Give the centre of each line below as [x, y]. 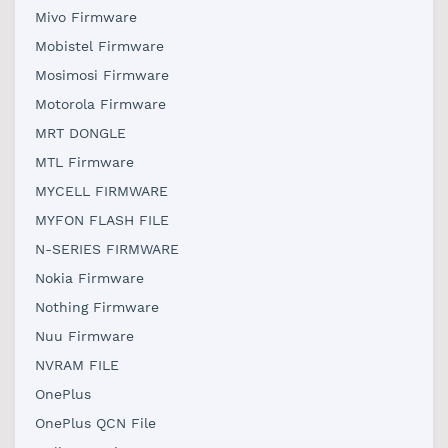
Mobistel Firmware [99, 46]
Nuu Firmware [84, 336]
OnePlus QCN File [95, 423]
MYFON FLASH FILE [102, 220]
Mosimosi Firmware [102, 75]
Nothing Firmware [97, 307]
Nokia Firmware [89, 278]
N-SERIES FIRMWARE [107, 249]
